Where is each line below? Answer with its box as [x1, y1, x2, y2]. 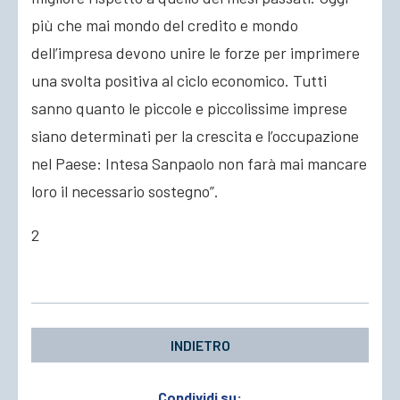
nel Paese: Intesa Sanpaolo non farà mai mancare [31, 154, 367, 173]
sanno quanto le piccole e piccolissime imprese [31, 98, 347, 118]
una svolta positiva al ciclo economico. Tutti [31, 71, 327, 90]
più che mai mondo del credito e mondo [31, 15, 298, 35]
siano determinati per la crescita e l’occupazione [31, 126, 359, 146]
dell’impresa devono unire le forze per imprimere [31, 43, 360, 62]
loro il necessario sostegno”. [31, 181, 219, 201]
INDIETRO [170, 337, 230, 354]
